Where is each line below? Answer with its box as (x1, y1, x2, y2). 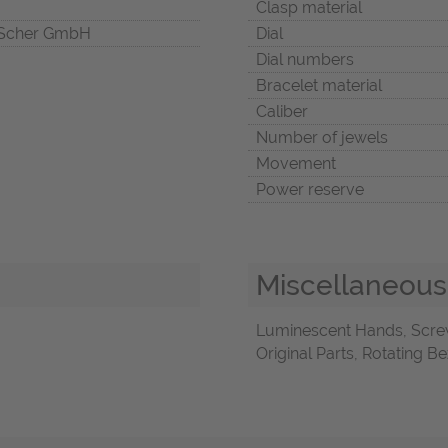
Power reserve (256, 179, 364, 199)
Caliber (256, 101, 308, 121)
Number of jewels (256, 127, 388, 147)
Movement (256, 153, 336, 173)
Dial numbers (256, 49, 354, 69)
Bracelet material (256, 75, 382, 95)
